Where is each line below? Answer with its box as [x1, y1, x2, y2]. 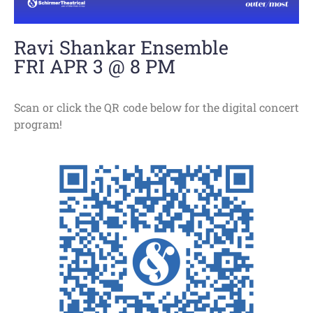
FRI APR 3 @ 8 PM [14, 54, 175, 79]
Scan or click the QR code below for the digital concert [14, 100, 299, 115]
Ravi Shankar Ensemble [14, 35, 228, 60]
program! [14, 117, 62, 132]
